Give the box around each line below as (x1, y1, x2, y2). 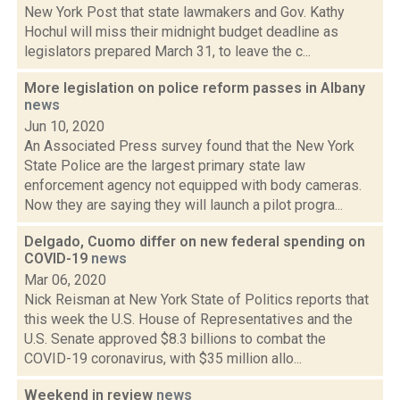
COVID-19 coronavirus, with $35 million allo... (24, 350, 302, 367)
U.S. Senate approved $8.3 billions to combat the (24, 330, 326, 347)
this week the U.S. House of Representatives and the (24, 311, 353, 328)
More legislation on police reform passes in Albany (24, 79, 365, 96)
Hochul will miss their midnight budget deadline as (24, 23, 338, 40)
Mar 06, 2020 (24, 271, 106, 288)
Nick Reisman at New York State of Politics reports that (24, 291, 369, 308)
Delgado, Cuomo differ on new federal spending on (24, 233, 365, 250)
